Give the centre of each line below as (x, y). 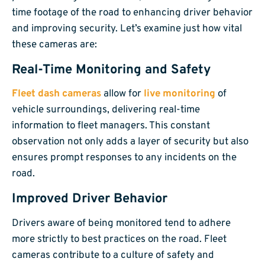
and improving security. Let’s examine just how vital (127, 29)
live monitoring (180, 94)
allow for (122, 94)
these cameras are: (54, 45)
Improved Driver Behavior (90, 199)
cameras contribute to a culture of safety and (113, 255)
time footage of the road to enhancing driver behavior (132, 13)
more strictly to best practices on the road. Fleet (119, 239)
